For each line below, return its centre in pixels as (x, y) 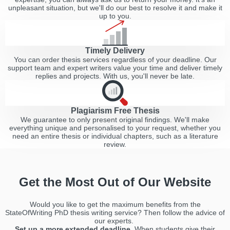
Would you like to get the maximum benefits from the (115, 204)
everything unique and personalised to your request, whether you (115, 128)
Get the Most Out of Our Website (115, 182)
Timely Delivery (115, 50)
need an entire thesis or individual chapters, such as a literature (115, 136)
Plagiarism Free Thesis (115, 110)
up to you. (115, 16)
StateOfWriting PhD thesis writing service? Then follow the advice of (115, 213)
